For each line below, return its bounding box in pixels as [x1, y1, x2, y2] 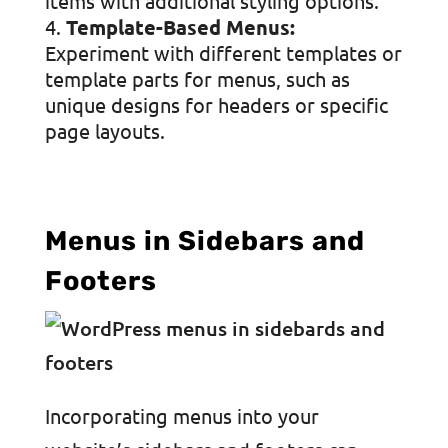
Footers [44, 265, 157, 297]
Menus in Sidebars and [44, 225, 365, 257]
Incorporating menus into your [44, 403, 319, 428]
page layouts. [44, 118, 165, 143]
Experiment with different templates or [44, 40, 402, 65]
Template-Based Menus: [65, 14, 295, 40]
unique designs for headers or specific [44, 92, 388, 117]
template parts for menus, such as [44, 66, 350, 91]
